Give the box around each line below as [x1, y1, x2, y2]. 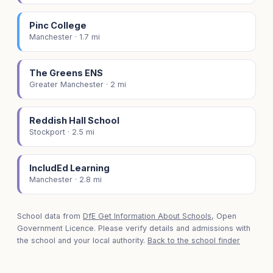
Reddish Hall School [29, 115, 119, 126]
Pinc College [29, 20, 87, 31]
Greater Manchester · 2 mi [29, 80, 126, 90]
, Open [211, 211, 236, 221]
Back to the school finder [147, 236, 240, 246]
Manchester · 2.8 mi [29, 175, 102, 185]
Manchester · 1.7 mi [29, 32, 100, 42]
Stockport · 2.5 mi [29, 127, 94, 137]
